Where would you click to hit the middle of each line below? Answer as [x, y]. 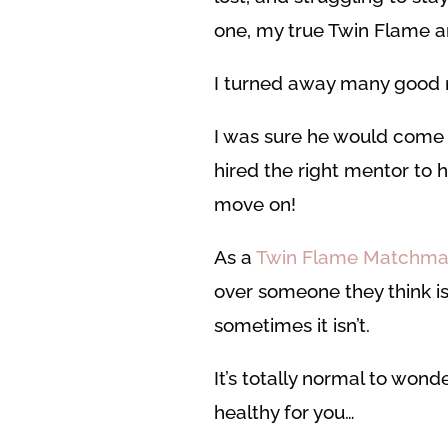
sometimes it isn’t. [291, 325]
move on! [254, 204]
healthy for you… [284, 412]
